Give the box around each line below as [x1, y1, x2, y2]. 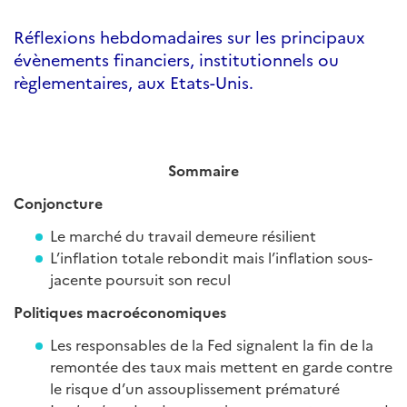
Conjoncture [14, 193, 103, 213]
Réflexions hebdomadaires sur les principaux [14, 25, 365, 48]
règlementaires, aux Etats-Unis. [14, 71, 253, 94]
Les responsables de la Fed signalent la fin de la [50, 334, 373, 354]
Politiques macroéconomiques [14, 302, 226, 322]
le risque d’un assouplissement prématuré [50, 378, 340, 398]
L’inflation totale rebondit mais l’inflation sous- [50, 247, 372, 267]
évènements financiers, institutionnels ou [14, 48, 339, 71]
